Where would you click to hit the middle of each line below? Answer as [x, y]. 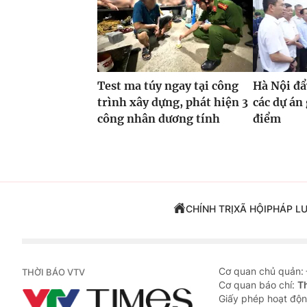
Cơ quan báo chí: [258, 285]
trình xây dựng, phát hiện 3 [173, 102]
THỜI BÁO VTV [53, 272]
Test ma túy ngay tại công [168, 86]
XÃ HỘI [250, 209]
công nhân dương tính [159, 119]
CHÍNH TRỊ [209, 209]
